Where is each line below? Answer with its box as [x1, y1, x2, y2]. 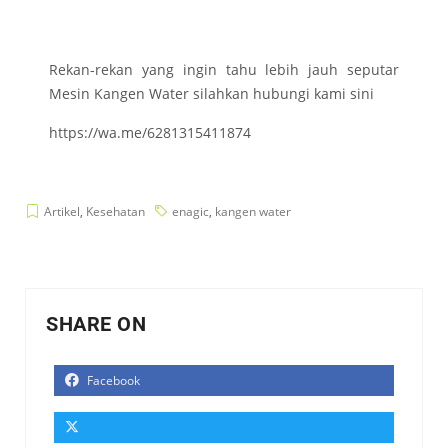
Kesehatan [86, 203, 145, 221]
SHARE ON [46, 312, 146, 337]
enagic [172, 203, 209, 221]
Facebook [84, 372, 140, 390]
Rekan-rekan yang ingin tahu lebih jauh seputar [49, 60, 399, 80]
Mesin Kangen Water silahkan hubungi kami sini [49, 84, 374, 104]
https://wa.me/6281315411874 [49, 123, 251, 143]
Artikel [44, 203, 80, 221]
